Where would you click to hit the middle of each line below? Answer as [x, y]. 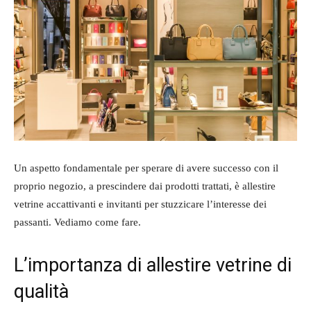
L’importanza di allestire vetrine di [153, 265]
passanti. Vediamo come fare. [77, 222]
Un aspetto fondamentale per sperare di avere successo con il [146, 168]
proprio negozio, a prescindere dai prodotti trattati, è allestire [145, 186]
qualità [41, 291]
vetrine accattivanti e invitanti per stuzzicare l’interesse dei [140, 204]
